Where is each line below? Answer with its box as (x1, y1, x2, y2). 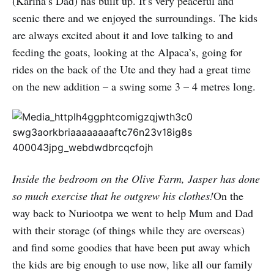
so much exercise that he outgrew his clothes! (12, 188, 213, 203)
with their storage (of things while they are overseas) (12, 223, 245, 237)
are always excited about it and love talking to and (12, 28, 233, 42)
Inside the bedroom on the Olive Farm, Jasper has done (12, 171, 260, 186)
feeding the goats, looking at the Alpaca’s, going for (12, 45, 242, 59)
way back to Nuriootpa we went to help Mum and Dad (12, 206, 253, 220)
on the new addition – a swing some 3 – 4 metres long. (12, 79, 256, 94)
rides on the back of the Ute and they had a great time (12, 62, 251, 76)
